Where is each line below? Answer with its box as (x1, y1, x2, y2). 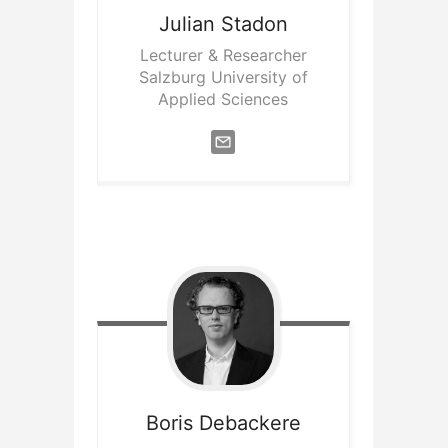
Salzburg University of (138, 67, 308, 88)
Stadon (220, 12, 288, 37)
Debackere (198, 410, 301, 435)
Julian (158, 12, 215, 37)
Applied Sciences (158, 89, 289, 110)
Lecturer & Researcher (139, 45, 307, 66)
